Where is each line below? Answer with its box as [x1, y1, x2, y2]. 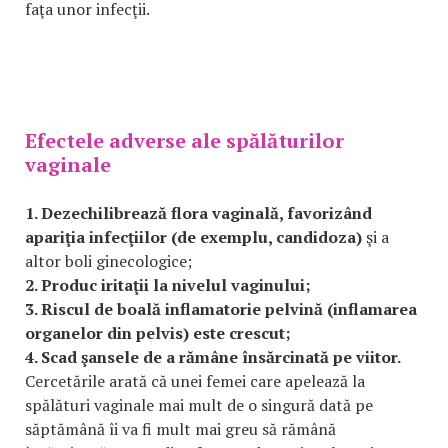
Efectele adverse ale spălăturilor [25, 127, 344, 154]
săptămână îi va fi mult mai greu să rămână [25, 418, 336, 440]
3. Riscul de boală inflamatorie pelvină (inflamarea [25, 298, 417, 320]
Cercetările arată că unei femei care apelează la [25, 370, 365, 392]
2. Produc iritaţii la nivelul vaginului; [25, 274, 311, 296]
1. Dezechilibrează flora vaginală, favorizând [25, 202, 372, 224]
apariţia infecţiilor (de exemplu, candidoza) [25, 226, 362, 248]
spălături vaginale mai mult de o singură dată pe [25, 394, 373, 416]
